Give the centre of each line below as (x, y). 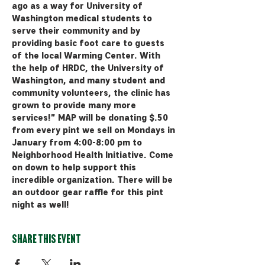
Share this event (46, 240)
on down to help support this (75, 168)
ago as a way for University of (78, 7)
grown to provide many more (75, 106)
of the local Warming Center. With (87, 56)
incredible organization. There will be (93, 180)
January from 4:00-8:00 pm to (78, 143)
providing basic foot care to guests (89, 44)
